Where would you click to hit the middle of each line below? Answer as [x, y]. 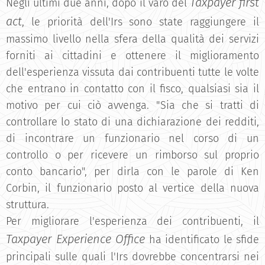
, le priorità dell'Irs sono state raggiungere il [140, 22]
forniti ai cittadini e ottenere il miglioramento [132, 56]
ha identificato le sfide [202, 240]
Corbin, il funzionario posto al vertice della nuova [132, 188]
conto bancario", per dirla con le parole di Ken [132, 172]
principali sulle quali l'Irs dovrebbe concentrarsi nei [132, 257]
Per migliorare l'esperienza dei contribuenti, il [132, 221]
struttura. [28, 205]
